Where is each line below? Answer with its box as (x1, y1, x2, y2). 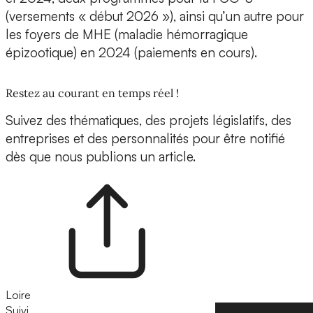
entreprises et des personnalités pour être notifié (6, 130, 285, 147)
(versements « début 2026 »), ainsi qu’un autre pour (6, 8, 304, 25)
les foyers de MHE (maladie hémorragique (6, 26, 248, 43)
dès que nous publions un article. (6, 148, 196, 166)
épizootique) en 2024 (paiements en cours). (6, 44, 257, 61)
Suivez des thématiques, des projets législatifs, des (6, 112, 291, 129)
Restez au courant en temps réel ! (6, 86, 179, 101)
